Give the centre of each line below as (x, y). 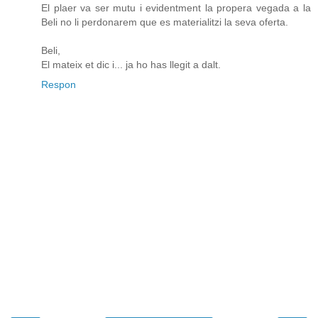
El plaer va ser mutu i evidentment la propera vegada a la (176, 8)
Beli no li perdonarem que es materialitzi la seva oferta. (165, 22)
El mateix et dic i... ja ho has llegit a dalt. (131, 65)
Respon (59, 85)
